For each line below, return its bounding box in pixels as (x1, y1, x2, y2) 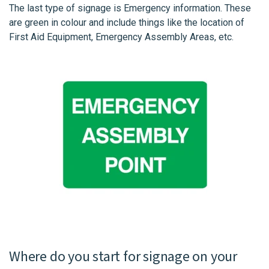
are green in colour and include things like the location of (9, 16, 244, 28)
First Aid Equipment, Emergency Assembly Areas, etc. (9, 31, 234, 43)
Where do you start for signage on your (9, 246, 238, 268)
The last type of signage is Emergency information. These (9, 2, 251, 14)
